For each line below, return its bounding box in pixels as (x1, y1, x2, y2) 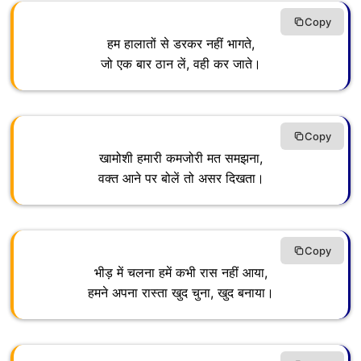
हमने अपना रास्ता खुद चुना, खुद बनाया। (88, 284, 274, 301)
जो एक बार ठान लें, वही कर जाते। (101, 56, 261, 73)
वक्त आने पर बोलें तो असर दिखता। (98, 170, 264, 187)
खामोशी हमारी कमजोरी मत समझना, (99, 150, 263, 167)
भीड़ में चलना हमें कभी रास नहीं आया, (94, 264, 268, 281)
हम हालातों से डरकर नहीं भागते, (107, 35, 255, 52)
